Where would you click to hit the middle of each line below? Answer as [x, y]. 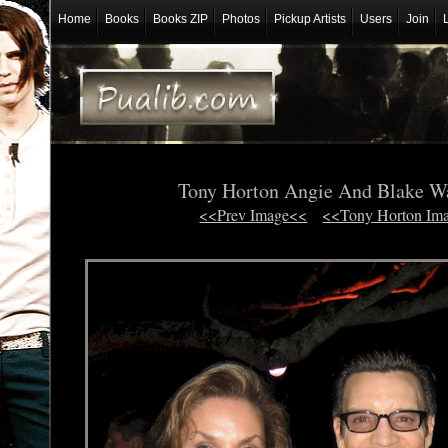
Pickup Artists [309, 19]
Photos [240, 19]
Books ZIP [180, 19]
